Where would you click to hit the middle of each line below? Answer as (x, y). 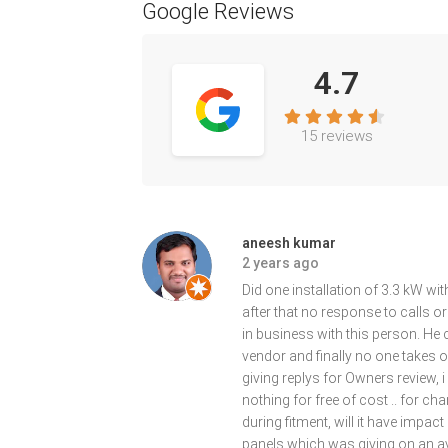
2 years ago (280, 262)
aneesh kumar (289, 242)
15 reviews (336, 135)
